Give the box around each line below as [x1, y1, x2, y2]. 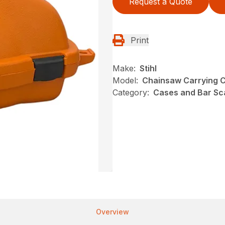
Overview [96, 207, 129, 216]
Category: [113, 87, 149, 97]
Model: [113, 75, 138, 85]
